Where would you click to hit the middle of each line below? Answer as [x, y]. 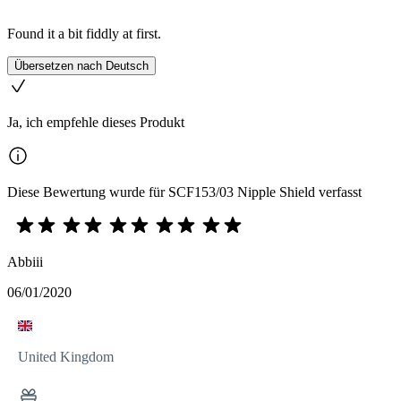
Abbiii [25, 262]
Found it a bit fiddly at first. [84, 34]
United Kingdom [66, 357]
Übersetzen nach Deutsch [81, 66]
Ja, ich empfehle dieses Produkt [96, 123]
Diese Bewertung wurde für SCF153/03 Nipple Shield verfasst [184, 192]
